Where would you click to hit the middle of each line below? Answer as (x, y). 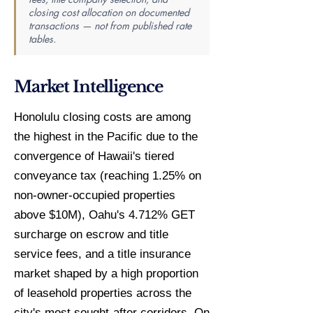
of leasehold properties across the (103, 293)
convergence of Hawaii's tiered (94, 156)
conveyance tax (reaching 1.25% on (108, 176)
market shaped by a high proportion (106, 274)
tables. (42, 39)
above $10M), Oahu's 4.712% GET (104, 215)
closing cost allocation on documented (109, 12)
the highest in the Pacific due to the (106, 137)
